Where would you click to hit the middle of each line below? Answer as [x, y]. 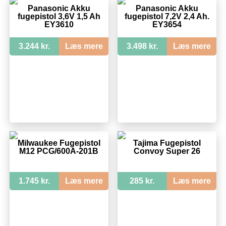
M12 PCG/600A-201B [59, 151]
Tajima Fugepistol [167, 143]
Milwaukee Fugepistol [59, 143]
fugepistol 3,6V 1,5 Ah [59, 16]
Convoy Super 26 [167, 151]
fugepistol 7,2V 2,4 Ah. [167, 16]
